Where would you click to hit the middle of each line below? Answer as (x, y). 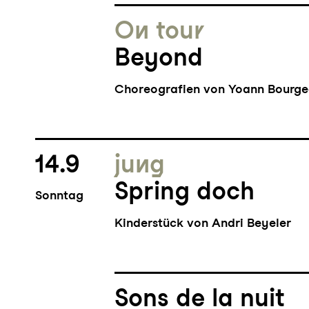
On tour (160, 30)
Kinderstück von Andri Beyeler (203, 223)
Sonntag (59, 195)
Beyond (159, 57)
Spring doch (185, 191)
